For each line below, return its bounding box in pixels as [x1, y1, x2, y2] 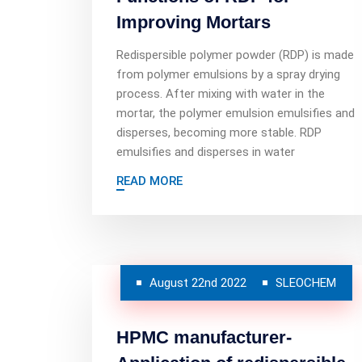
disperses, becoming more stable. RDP [116, 125, 322, 140]
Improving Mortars [116, 12, 271, 32]
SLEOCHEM [275, 276, 336, 290]
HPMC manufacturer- [116, 327, 292, 347]
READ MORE [116, 174, 183, 188]
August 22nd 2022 [149, 276, 246, 290]
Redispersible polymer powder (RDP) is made [116, 48, 354, 62]
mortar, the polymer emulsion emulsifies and [116, 106, 355, 120]
